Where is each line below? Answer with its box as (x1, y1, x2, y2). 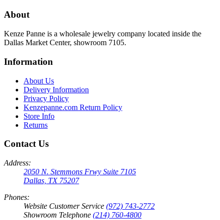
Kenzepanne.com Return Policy (24, 103, 122, 111)
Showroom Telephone (24, 211, 93, 219)
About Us (24, 76, 54, 85)
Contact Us (4, 138, 49, 149)
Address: (4, 159, 31, 167)
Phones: (4, 193, 29, 201)
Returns (24, 120, 48, 129)
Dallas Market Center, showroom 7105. (4, 38, 126, 47)
